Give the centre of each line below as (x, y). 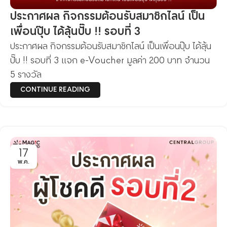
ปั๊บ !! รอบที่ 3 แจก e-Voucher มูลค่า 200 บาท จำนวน (110, 61)
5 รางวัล (26, 75)
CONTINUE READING (55, 90)
